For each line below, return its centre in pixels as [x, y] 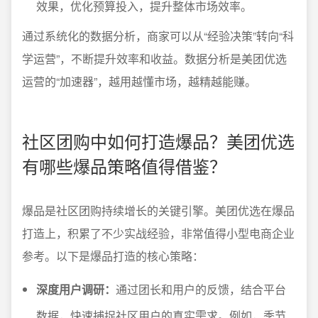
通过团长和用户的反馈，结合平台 [201, 289]
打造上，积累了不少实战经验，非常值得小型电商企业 [158, 233]
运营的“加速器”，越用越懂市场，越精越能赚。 [139, 81]
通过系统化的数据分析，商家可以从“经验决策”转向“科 [158, 36]
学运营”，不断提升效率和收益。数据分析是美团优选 [154, 59]
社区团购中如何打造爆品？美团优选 [158, 141]
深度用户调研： [76, 289]
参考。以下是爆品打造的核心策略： [113, 256]
